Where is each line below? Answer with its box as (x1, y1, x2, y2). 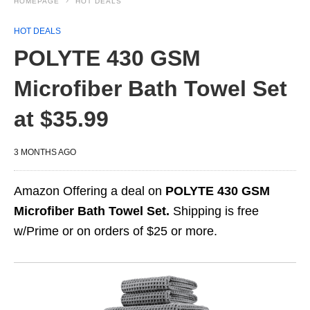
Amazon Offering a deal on (14, 184, 165, 198)
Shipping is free (170, 204, 259, 218)
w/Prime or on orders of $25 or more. (14, 224, 217, 238)
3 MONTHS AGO (14, 147, 76, 157)
